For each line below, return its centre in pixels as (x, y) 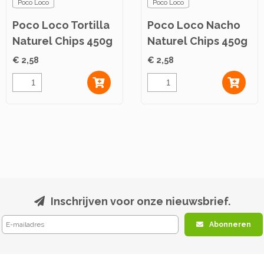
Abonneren (230, 225)
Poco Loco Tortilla (61, 25)
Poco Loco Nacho (194, 25)
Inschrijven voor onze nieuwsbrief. (140, 201)
